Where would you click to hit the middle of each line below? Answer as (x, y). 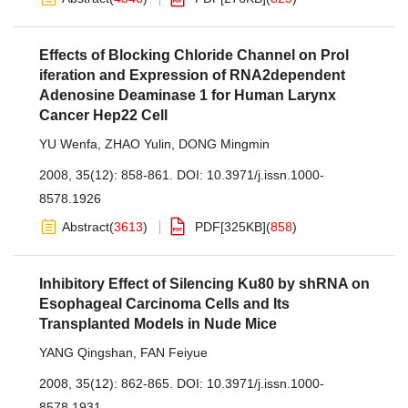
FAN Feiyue (174, 352)
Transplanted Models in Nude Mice (158, 324)
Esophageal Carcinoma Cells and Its (164, 304)
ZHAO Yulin (138, 144)
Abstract (86, 227)
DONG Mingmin (224, 144)
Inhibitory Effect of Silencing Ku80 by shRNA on (204, 284)
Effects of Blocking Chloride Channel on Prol (194, 55)
